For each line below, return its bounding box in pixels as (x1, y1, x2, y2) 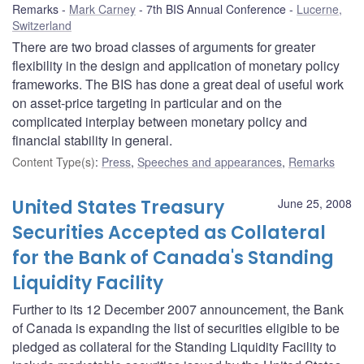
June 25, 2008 (278, 194, 352, 211)
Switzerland (12, 16, 71, 33)
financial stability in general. (12, 130, 172, 149)
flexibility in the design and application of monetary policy (12, 55, 340, 75)
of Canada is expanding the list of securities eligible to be (12, 318, 340, 337)
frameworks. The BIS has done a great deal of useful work (12, 74, 344, 93)
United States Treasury (12, 194, 224, 220)
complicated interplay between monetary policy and (12, 111, 307, 131)
